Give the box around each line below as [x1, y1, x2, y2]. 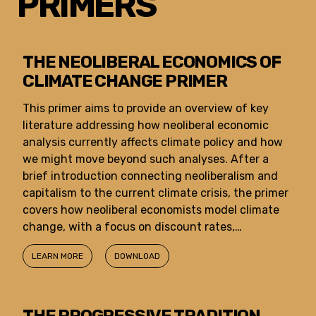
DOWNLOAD [114, 251, 160, 261]
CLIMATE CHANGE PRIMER [23, 71, 227, 91]
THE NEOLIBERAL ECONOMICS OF [23, 52, 281, 72]
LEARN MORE [32, 251, 83, 261]
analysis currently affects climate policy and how [23, 135, 283, 149]
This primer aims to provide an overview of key [23, 102, 269, 115]
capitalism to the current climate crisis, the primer [23, 186, 288, 200]
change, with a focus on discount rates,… [23, 220, 242, 233]
